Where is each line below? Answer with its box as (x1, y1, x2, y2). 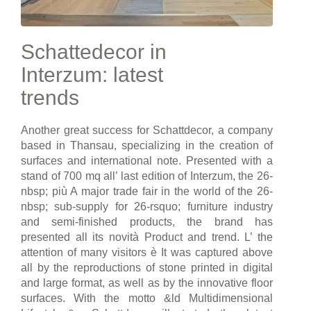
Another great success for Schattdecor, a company (21, 124, 273, 136)
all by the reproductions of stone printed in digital (21, 261, 273, 274)
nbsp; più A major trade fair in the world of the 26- (21, 185, 273, 197)
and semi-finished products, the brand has (21, 215, 273, 228)
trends (21, 85, 79, 109)
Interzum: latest (21, 62, 163, 86)
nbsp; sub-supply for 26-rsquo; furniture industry (21, 200, 273, 212)
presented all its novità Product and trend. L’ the (21, 230, 273, 243)
